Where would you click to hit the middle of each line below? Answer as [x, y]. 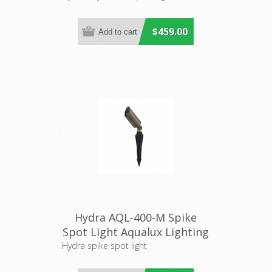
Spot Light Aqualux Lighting [136, 232]
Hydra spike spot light [104, 246]
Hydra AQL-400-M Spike [136, 218]
